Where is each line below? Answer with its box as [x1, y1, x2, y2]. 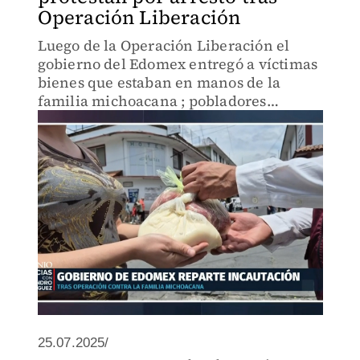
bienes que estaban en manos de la [37, 72, 281, 92]
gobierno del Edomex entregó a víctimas [37, 54, 318, 74]
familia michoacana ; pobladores [37, 91, 267, 111]
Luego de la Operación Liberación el [37, 35, 290, 55]
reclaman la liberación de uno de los [37, 109, 292, 129]
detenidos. [37, 128, 111, 148]
